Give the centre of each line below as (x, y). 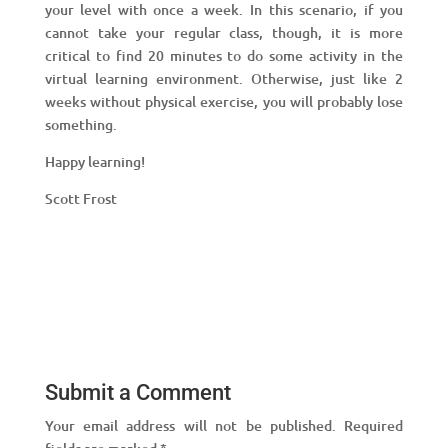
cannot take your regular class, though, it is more (224, 32)
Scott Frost (80, 198)
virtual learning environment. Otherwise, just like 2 (224, 78)
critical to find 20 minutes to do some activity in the (224, 55)
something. (80, 124)
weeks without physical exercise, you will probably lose (224, 101)
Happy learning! (94, 161)
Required (374, 425)
